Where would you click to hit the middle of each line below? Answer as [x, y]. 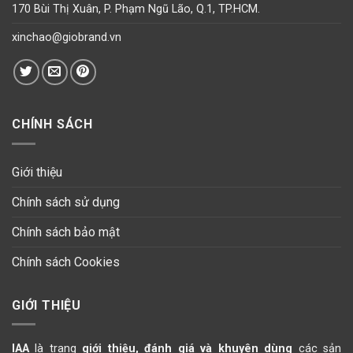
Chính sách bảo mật [66, 232]
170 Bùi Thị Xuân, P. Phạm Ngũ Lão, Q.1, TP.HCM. [136, 9]
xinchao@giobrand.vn [67, 38]
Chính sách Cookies [66, 262]
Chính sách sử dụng [66, 202]
